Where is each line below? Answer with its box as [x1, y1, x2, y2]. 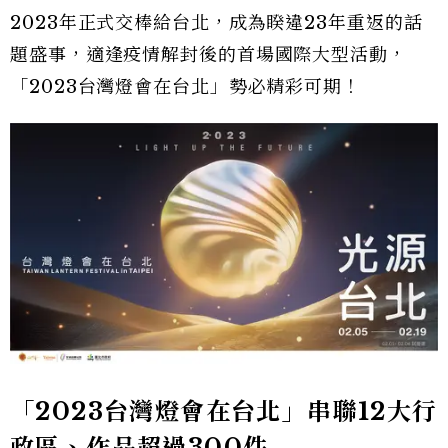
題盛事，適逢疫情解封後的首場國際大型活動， [10, 43, 407, 66]
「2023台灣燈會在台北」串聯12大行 [10, 396, 438, 426]
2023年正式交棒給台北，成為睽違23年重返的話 [10, 11, 423, 34]
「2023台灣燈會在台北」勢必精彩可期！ [10, 75, 361, 98]
